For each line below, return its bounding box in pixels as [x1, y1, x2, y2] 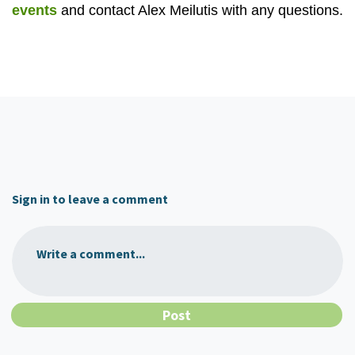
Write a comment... [36, 246, 145, 262]
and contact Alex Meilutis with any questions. [57, 2, 343, 18]
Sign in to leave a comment [12, 191, 168, 207]
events [12, 2, 57, 18]
